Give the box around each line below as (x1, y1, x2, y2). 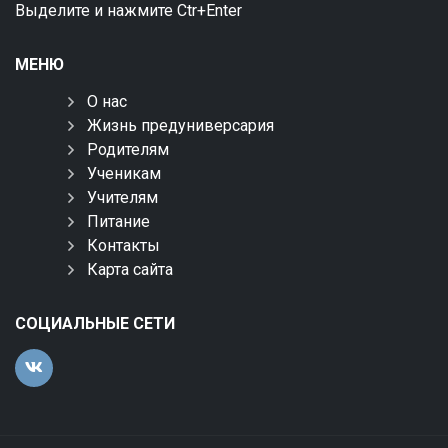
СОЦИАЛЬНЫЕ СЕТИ (15, 314, 175, 333)
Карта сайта (87, 260, 173, 279)
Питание (87, 212, 150, 231)
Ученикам (87, 164, 161, 183)
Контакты (87, 236, 160, 255)
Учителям (87, 188, 158, 207)
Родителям (87, 140, 169, 159)
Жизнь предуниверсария (87, 116, 274, 135)
